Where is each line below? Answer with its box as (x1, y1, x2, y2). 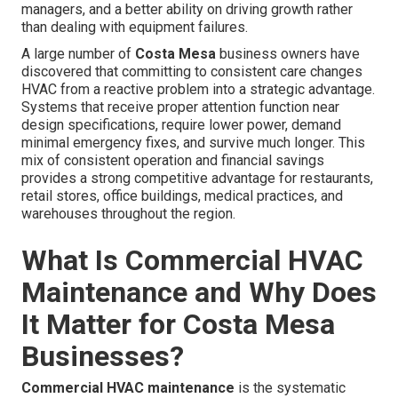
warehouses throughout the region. (21, 205, 235, 223)
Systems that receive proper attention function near (21, 99, 339, 116)
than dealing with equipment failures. (21, 19, 248, 36)
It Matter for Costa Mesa (21, 307, 335, 342)
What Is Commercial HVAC (21, 243, 363, 278)
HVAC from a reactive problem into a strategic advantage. (21, 81, 375, 99)
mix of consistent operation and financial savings (21, 152, 324, 170)
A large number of (21, 45, 135, 63)
